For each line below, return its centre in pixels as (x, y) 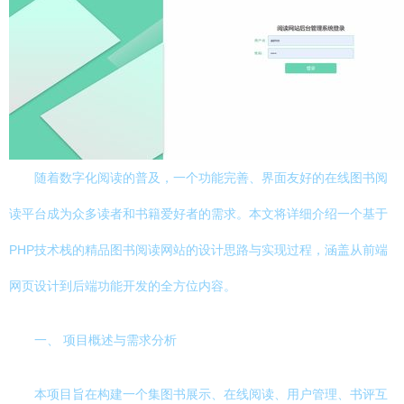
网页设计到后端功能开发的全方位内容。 (123, 286)
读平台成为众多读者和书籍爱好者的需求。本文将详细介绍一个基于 (198, 214)
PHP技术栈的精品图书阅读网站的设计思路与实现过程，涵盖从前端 (198, 250)
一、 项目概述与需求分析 (106, 340)
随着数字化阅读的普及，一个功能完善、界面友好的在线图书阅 (211, 178)
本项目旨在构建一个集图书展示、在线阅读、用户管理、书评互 (211, 394)
